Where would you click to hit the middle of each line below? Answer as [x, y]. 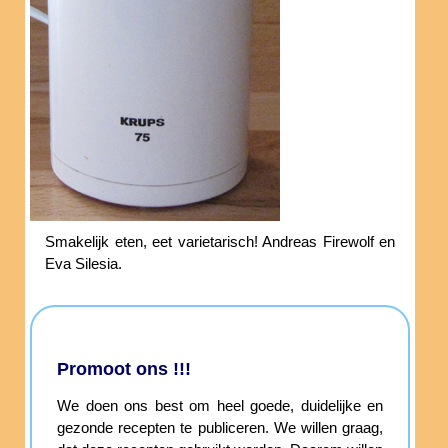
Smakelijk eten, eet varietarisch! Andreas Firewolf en [220, 242]
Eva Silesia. [83, 264]
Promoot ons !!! [124, 369]
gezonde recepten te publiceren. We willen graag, [220, 428]
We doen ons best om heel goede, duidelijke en [220, 406]
